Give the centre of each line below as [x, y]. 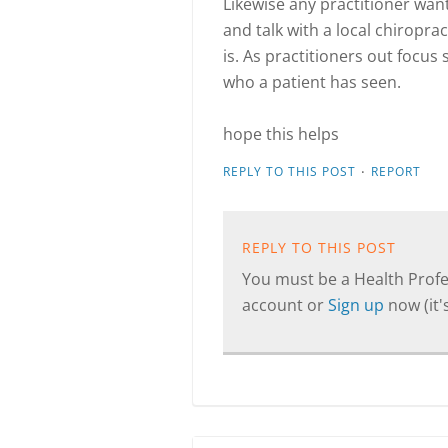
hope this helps [283, 134]
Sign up [358, 305]
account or [285, 305]
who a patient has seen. [312, 82]
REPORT [396, 171]
